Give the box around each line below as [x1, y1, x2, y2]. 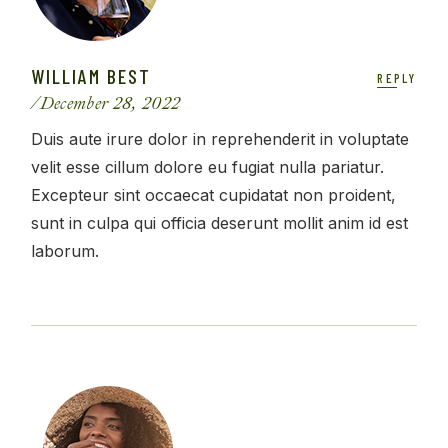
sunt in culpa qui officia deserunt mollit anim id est [31, 213, 409, 234]
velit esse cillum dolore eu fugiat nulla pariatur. [31, 157, 385, 178]
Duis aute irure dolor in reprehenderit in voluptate [31, 129, 410, 150]
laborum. [31, 241, 100, 262]
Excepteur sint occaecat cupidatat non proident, [31, 185, 397, 206]
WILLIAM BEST [31, 64, 152, 89]
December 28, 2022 [39, 93, 181, 115]
